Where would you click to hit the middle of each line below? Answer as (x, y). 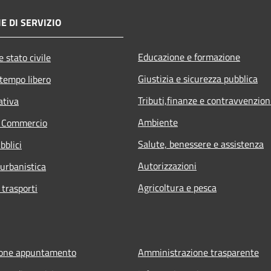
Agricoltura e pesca (177, 187)
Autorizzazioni (167, 165)
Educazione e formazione (189, 57)
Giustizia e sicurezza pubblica (198, 78)
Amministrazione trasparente (198, 252)
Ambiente (158, 122)
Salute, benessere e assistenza (201, 144)
